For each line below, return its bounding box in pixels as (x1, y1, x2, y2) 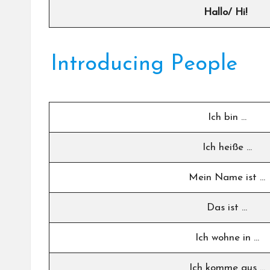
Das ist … (207, 202, 247, 213)
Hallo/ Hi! (204, 7, 250, 17)
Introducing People (51, 53, 237, 75)
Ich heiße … (202, 142, 252, 152)
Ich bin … (207, 111, 246, 122)
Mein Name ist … (189, 172, 265, 183)
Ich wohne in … (195, 232, 259, 243)
